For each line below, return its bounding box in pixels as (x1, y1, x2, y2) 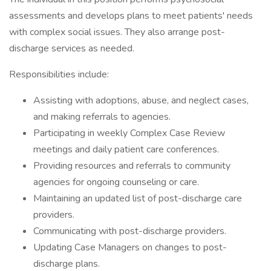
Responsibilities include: (9, 68, 109, 81)
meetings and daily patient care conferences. (33, 143, 219, 156)
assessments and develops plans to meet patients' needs (9, 9, 253, 22)
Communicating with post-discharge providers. (33, 224, 226, 238)
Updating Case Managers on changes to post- (33, 241, 227, 254)
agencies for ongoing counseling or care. (33, 175, 199, 189)
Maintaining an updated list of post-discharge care (33, 192, 242, 205)
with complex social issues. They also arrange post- (9, 25, 225, 39)
